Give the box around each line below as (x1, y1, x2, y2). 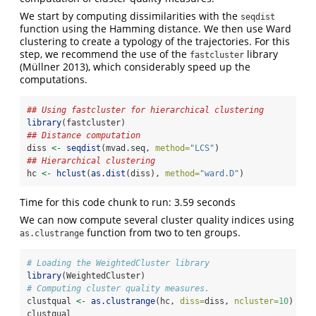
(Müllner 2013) (20, 60, 88, 74)
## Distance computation (27, 130, 140, 141)
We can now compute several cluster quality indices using (20, 213, 294, 227)
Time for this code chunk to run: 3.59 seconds (20, 195, 236, 209)
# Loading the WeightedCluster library (27, 258, 209, 269)
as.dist (91, 169, 126, 179)
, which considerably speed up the (88, 60, 250, 74)
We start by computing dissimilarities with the (20, 9, 241, 23)
